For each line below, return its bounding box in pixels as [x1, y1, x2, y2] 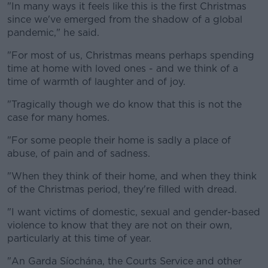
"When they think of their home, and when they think [7, 170, 257, 182]
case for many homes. [7, 112, 109, 123]
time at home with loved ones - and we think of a [7, 63, 238, 74]
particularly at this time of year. [7, 233, 151, 244]
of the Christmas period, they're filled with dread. [7, 184, 237, 195]
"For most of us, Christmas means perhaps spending [7, 50, 254, 61]
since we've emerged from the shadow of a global [7, 14, 242, 25]
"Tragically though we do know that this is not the [7, 99, 242, 110]
